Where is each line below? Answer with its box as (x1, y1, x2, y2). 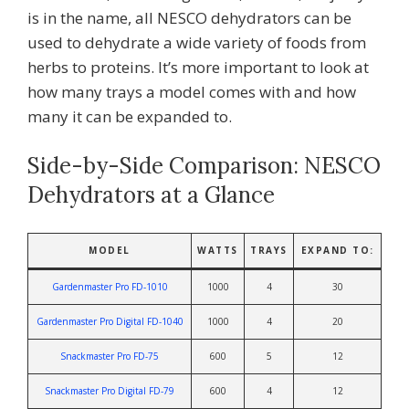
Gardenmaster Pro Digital (36, 314, 144, 328)
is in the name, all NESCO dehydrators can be (27, 6, 351, 28)
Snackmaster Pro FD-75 (60, 349, 159, 362)
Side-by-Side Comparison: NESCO (27, 151, 381, 180)
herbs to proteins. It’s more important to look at (27, 56, 369, 78)
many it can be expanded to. (27, 105, 232, 127)
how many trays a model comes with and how (27, 80, 356, 102)
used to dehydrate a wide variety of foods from (27, 31, 366, 53)
